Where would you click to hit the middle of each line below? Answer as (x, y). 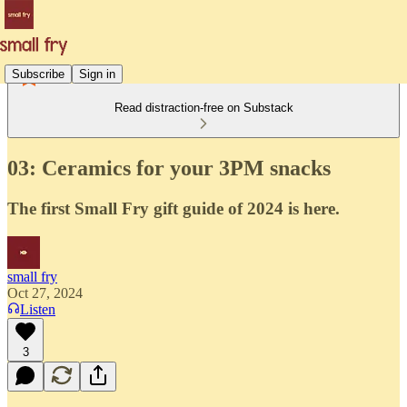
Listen (38, 309)
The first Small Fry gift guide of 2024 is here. (174, 208)
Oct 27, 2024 (45, 293)
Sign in (97, 74)
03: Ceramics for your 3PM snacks (169, 168)
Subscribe (38, 74)
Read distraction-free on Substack (203, 108)
